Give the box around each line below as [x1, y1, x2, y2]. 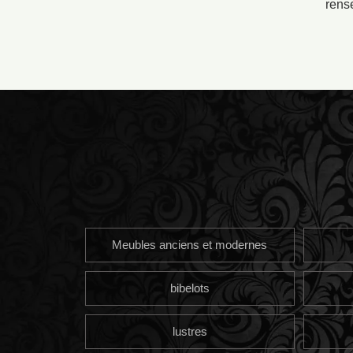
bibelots [169, 281, 210, 295]
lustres [172, 324, 207, 338]
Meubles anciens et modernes [112, 237, 268, 251]
